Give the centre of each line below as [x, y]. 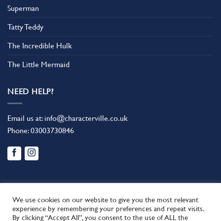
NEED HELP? [31, 91]
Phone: [19, 131]
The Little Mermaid [38, 64]
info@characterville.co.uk [86, 118]
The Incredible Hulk [40, 45]
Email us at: [26, 118]
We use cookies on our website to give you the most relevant [105, 200]
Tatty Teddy [25, 27]
